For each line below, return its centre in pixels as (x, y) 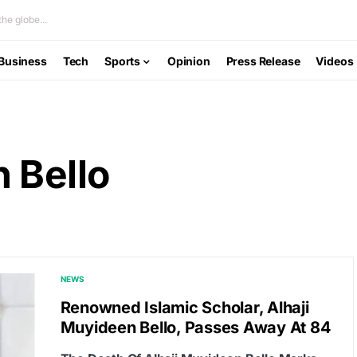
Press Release (263, 61)
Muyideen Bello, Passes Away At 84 (196, 328)
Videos (335, 61)
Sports (123, 61)
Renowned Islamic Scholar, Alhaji (184, 308)
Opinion (188, 61)
